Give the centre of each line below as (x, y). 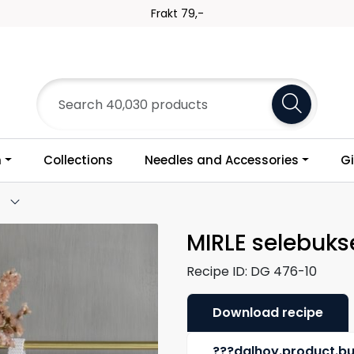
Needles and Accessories (221, 160)
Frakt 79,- (177, 13)
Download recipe (268, 312)
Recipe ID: (217, 271)
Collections (78, 160)
